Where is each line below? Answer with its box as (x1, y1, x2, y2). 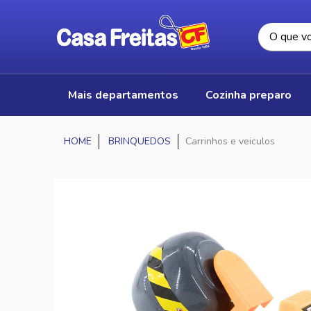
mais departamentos (77, 87, 178, 103)
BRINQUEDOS (108, 135, 171, 148)
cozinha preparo (212, 87, 292, 103)
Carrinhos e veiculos (185, 135, 275, 148)
